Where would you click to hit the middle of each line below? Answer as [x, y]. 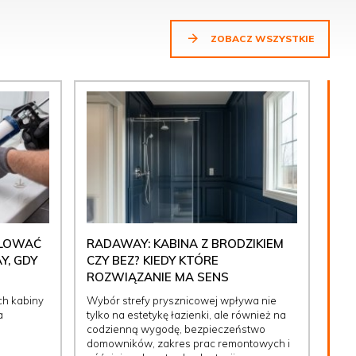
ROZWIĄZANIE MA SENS [157, 277]
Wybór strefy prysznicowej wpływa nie [181, 301]
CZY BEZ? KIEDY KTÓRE [152, 261]
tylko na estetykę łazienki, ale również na [186, 315]
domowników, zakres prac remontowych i [188, 344]
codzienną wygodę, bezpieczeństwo [176, 329]
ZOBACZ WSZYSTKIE [261, 39]
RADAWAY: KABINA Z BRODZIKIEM [185, 244]
